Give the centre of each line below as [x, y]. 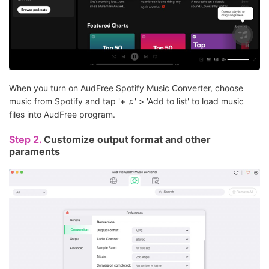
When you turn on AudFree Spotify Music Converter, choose [126, 88]
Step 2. [26, 139]
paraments [35, 151]
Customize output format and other [127, 139]
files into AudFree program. [62, 114]
